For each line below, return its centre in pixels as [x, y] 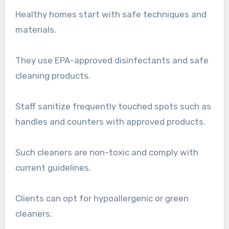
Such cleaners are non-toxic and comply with [107, 153]
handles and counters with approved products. [110, 122]
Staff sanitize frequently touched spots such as [113, 107]
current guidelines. [53, 168]
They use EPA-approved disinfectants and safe [112, 61]
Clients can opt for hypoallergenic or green [102, 199]
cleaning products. [53, 76]
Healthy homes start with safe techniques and [111, 15]
